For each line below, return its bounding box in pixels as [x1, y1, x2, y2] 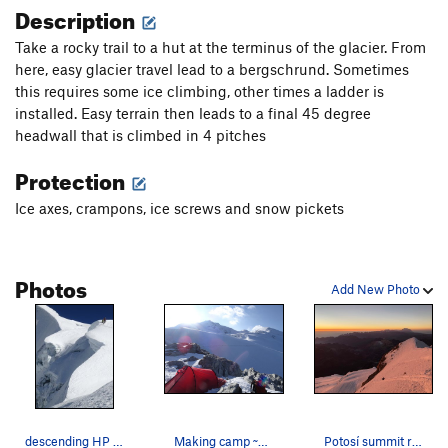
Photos [15, 268, 87, 304]
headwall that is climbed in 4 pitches [15, 126, 266, 145]
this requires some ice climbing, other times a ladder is [15, 82, 384, 101]
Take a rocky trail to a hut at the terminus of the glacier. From [15, 38, 426, 57]
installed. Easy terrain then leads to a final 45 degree [15, 104, 371, 123]
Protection [15, 160, 129, 196]
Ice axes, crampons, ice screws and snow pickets [15, 199, 344, 218]
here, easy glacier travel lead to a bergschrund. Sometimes [15, 60, 409, 79]
